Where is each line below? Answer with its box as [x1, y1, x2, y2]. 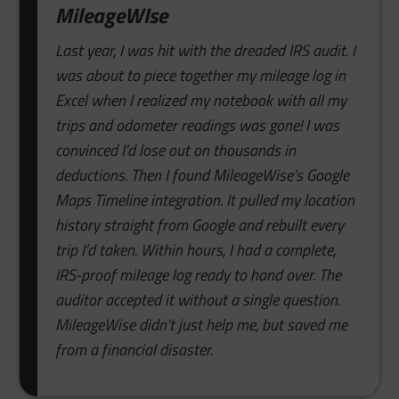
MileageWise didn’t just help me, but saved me [55, 312, 348, 337]
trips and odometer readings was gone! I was [55, 112, 340, 137]
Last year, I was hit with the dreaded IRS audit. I [55, 37, 356, 62]
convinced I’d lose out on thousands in [55, 137, 297, 162]
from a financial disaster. [55, 337, 214, 362]
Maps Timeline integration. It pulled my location [55, 187, 355, 212]
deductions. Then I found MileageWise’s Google [55, 162, 350, 187]
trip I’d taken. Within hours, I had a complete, [55, 237, 337, 262]
